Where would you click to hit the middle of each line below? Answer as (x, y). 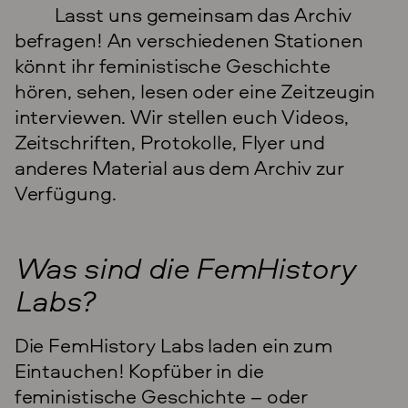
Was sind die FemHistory (184, 268)
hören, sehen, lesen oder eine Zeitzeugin (195, 91)
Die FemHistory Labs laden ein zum (173, 345)
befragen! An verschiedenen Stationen (189, 40)
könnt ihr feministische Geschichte (172, 65)
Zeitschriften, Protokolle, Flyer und (169, 142)
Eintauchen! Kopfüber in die (139, 370)
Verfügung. (65, 193)
